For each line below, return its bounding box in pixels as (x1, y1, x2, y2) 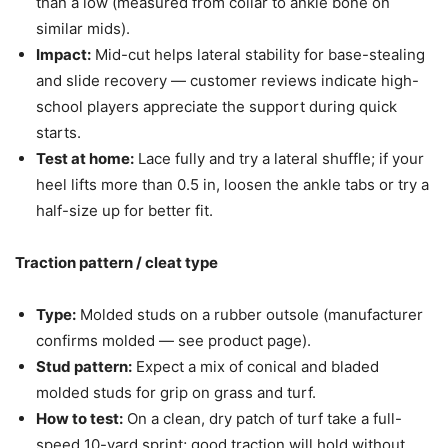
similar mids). (36, 19, 130, 39)
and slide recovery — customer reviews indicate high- (36, 71, 419, 91)
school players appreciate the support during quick (36, 97, 397, 117)
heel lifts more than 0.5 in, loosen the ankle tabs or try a (36, 175, 429, 195)
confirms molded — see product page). (36, 331, 311, 351)
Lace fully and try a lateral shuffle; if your (134, 149, 424, 169)
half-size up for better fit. (36, 201, 213, 221)
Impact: (36, 45, 91, 65)
